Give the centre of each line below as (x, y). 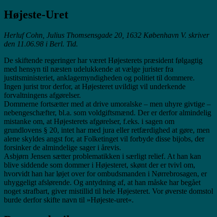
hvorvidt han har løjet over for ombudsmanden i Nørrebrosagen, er (105, 173)
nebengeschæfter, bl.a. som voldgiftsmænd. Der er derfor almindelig (108, 112)
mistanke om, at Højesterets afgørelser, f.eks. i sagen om (89, 121)
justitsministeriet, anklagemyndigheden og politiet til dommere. (99, 77)
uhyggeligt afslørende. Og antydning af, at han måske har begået (102, 182)
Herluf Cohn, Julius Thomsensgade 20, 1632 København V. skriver (107, 35)
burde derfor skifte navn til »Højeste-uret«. (69, 200)
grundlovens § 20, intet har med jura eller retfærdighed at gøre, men (107, 130)
